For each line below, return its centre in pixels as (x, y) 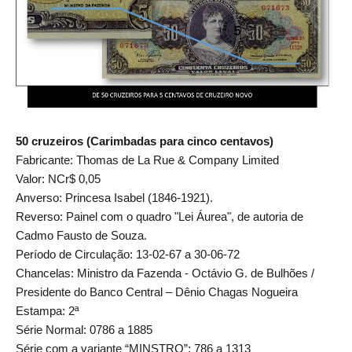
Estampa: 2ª (48, 310)
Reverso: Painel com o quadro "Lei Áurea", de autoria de (159, 216)
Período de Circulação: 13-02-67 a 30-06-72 (128, 254)
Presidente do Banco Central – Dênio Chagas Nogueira (157, 291)
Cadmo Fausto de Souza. (81, 235)
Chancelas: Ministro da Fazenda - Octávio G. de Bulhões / (165, 273)
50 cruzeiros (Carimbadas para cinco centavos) (145, 141)
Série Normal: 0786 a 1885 (84, 329)
